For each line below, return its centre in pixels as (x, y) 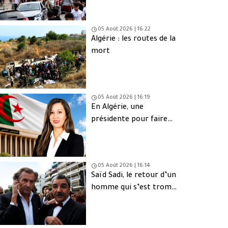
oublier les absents (125, 133)
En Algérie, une (118, 108)
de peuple (108, 200)
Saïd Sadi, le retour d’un (134, 176)
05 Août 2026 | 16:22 (124, 30)
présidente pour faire (130, 120)
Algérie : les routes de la (134, 40)
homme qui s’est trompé (136, 188)
